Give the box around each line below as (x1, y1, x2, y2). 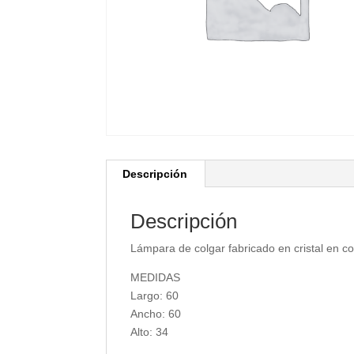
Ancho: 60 (130, 307, 182, 320)
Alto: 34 (130, 325, 169, 338)
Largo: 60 (130, 288, 179, 302)
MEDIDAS (130, 270, 181, 284)
